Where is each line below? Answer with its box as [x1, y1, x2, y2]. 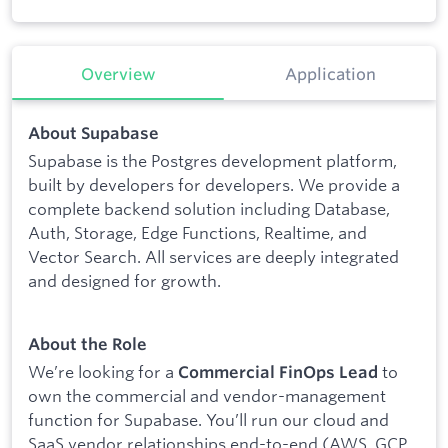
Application [284, 64, 376, 85]
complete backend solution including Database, [28, 198, 390, 220]
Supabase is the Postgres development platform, [28, 150, 397, 172]
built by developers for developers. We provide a [28, 174, 400, 196]
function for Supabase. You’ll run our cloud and [28, 409, 389, 431]
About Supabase [28, 122, 159, 143]
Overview [80, 64, 156, 85]
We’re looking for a [28, 361, 178, 383]
